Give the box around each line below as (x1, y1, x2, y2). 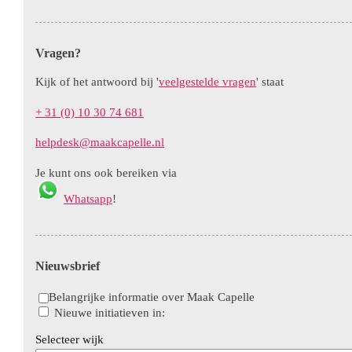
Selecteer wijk (35, 332, 104, 346)
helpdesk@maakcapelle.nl (35, 136, 164, 149)
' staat (256, 75, 284, 88)
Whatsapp (64, 192, 112, 205)
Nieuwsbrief (35, 258, 100, 273)
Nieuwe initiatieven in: (54, 306, 165, 319)
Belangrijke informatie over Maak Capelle (49, 290, 255, 303)
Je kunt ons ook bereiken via (35, 166, 177, 179)
